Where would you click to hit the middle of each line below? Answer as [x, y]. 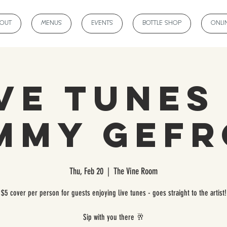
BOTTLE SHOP [162, 24]
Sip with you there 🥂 [113, 217]
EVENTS [102, 24]
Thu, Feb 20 [86, 171]
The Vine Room [136, 171]
